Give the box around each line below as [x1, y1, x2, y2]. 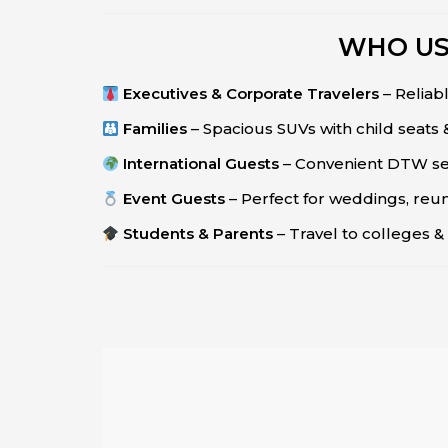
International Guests [123, 154, 280, 173]
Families [123, 119, 188, 138]
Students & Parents [123, 224, 274, 243]
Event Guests [123, 189, 226, 208]
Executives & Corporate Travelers [123, 84, 380, 103]
